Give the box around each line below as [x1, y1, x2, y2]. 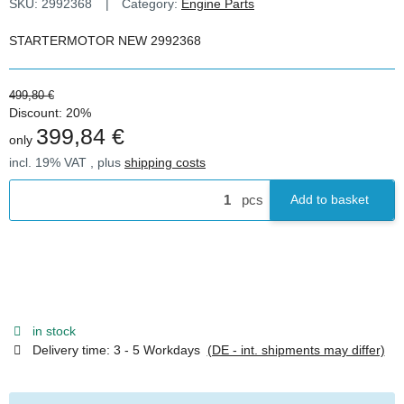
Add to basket [290, 192, 369, 207]
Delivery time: [32, 343, 114, 358]
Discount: [9, 105, 66, 120]
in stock [32, 324, 76, 339]
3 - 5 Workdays [113, 343, 207, 358]
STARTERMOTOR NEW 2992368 [9, 32, 201, 48]
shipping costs [124, 154, 206, 170]
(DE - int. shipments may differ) [207, 343, 385, 358]
